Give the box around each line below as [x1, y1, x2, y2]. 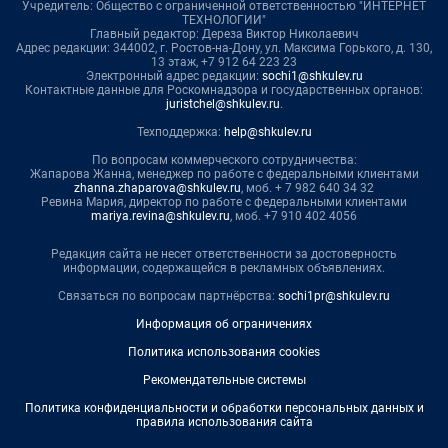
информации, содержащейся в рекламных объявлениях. [63, 261, 385, 276]
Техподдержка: [136, 125, 224, 140]
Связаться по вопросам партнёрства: [58, 289, 278, 304]
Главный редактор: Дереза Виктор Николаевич [89, 27, 359, 42]
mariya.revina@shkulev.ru [91, 209, 230, 224]
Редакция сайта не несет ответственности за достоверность [51, 247, 397, 262]
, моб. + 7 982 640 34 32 [241, 181, 374, 196]
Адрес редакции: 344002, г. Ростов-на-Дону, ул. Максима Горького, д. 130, [16, 41, 432, 56]
